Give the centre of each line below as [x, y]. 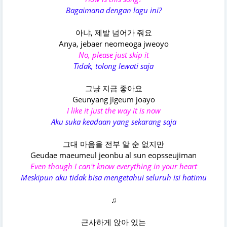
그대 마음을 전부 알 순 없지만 [113, 144]
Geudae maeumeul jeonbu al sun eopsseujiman [113, 155]
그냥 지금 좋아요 [113, 88]
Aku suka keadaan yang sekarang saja [113, 122]
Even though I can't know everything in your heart [113, 166]
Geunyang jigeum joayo [113, 100]
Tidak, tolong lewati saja [113, 66]
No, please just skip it [113, 55]
